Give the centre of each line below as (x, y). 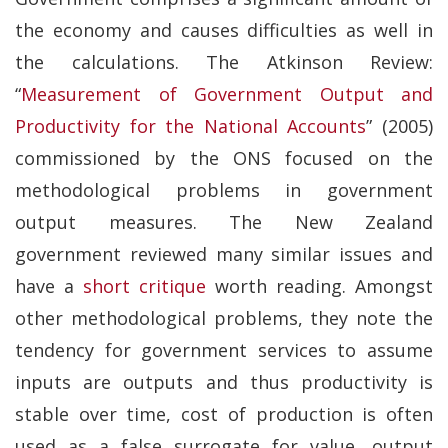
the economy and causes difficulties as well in (224, 29)
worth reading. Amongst (319, 285)
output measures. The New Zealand (224, 221)
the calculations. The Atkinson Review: (224, 61)
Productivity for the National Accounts (191, 125)
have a (49, 285)
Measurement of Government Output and (227, 93)
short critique (144, 285)
